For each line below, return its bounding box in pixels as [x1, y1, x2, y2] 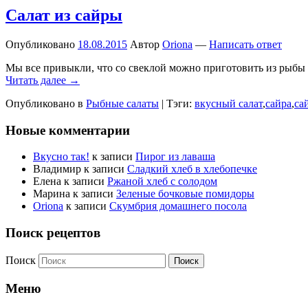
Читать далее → [5, 74, 80, 86]
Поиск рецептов [5, 225, 100, 241]
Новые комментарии [5, 122, 130, 137]
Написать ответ [209, 38, 282, 50]
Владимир [33, 163, 81, 175]
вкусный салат [195, 97, 263, 109]
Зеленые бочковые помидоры [116, 188, 254, 200]
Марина [33, 188, 70, 200]
